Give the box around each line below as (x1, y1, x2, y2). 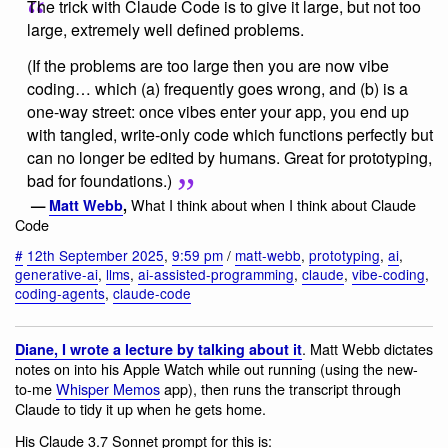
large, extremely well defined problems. (27, 17, 304, 41)
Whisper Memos (56, 378, 160, 400)
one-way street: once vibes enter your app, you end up (27, 99, 409, 123)
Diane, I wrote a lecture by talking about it (15, 339, 302, 360)
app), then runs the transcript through (160, 378, 401, 400)
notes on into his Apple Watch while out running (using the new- (15, 358, 418, 380)
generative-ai (15, 264, 98, 285)
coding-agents (15, 283, 105, 304)
